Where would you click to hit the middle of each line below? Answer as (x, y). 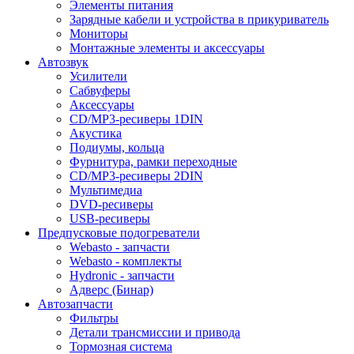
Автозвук (63, 62)
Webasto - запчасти (120, 247)
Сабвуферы (100, 90)
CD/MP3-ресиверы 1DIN (136, 119)
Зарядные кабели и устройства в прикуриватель (199, 19)
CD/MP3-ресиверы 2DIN (136, 175)
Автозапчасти (75, 303)
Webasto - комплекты (126, 261)
